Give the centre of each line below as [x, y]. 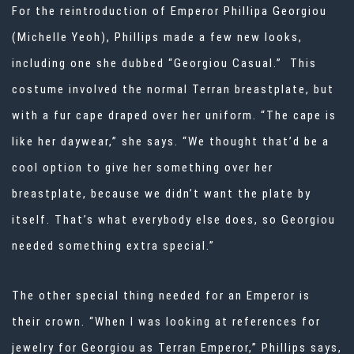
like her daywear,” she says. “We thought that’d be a [171, 142]
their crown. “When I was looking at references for [166, 322]
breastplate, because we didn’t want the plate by [162, 194]
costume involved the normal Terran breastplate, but [173, 90]
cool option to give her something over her [143, 168]
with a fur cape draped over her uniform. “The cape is [174, 116]
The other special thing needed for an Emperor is [161, 296]
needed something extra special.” [113, 246]
